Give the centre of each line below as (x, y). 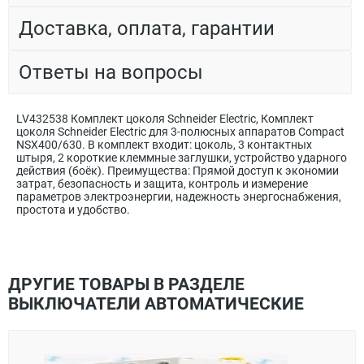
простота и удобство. (73, 209)
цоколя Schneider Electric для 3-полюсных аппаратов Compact (180, 131)
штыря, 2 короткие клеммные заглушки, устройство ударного (182, 157)
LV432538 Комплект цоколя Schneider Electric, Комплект (165, 118)
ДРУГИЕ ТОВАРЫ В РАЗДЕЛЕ (126, 284)
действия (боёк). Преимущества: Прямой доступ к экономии (178, 170)
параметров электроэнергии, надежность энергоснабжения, (179, 196)
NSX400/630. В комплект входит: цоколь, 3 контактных (164, 144)
